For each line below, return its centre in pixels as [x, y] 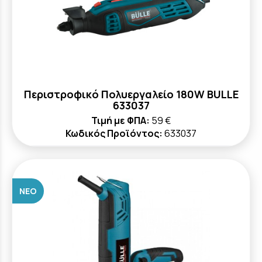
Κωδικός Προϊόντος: [114, 133]
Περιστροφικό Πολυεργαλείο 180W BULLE [131, 94]
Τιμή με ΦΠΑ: [120, 120]
